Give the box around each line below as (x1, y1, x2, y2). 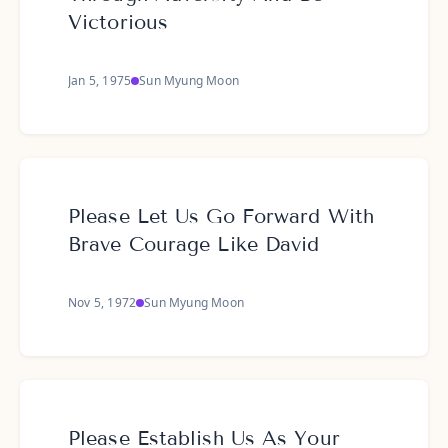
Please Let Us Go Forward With (68, 204, 374, 228)
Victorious (68, 10, 168, 34)
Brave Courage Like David (68, 232, 320, 256)
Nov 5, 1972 (68, 294, 137, 311)
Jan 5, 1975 (68, 72, 132, 89)
